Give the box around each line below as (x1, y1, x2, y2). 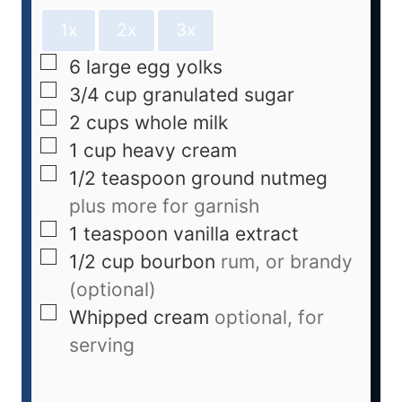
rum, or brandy (221, 250, 353, 274)
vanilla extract (173, 223, 299, 246)
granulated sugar (143, 83, 294, 107)
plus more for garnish (69, 195, 259, 218)
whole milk (135, 111, 228, 135)
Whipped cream (69, 306, 209, 329)
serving (69, 334, 135, 357)
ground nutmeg (191, 167, 328, 190)
